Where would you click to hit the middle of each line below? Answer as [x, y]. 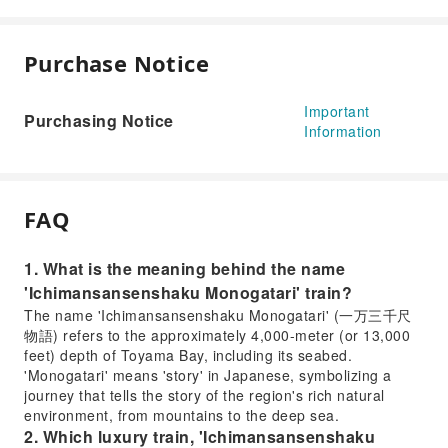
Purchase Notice [116, 63]
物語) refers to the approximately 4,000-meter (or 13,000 [217, 335]
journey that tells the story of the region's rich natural [204, 395]
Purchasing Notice [99, 120]
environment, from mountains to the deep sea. [181, 415]
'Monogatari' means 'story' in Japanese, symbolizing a [208, 375]
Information [343, 131]
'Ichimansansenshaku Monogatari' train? [188, 292]
